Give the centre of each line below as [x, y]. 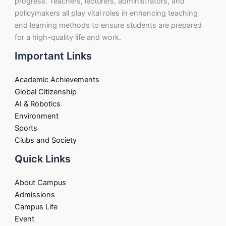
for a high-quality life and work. [68, 37]
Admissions [35, 195]
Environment [37, 116]
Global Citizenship [46, 92]
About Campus [41, 183]
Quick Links [43, 159]
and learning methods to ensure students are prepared [108, 25]
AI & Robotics [38, 104]
